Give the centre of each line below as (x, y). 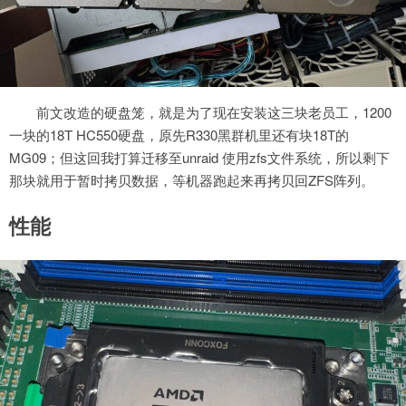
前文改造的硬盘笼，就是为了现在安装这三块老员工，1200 (214, 112)
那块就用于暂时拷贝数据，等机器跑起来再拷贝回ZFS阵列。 (192, 180)
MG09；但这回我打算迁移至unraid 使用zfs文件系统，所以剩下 (199, 158)
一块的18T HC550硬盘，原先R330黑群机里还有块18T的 (179, 135)
